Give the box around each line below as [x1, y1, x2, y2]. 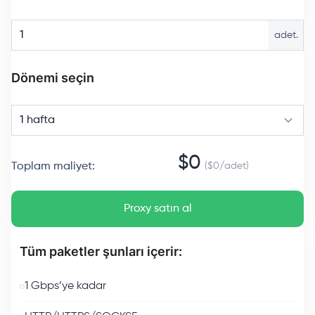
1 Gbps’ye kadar [25, 281, 106, 292]
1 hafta [20, 115, 55, 126]
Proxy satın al [123, 203, 192, 214]
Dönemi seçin [11, 70, 94, 85]
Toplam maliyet [11, 161, 92, 172]
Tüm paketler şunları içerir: [20, 244, 182, 259]
